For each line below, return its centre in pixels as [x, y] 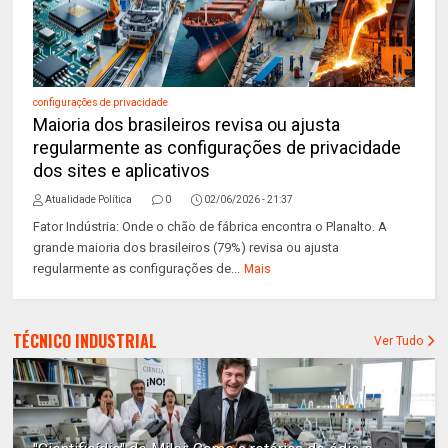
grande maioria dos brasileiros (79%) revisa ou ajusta [186, 247]
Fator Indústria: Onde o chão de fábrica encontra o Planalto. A [210, 226]
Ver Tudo [399, 341]
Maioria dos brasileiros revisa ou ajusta [187, 124]
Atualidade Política [89, 199]
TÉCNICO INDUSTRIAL [85, 341]
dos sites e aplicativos [122, 170]
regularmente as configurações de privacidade [217, 147]
